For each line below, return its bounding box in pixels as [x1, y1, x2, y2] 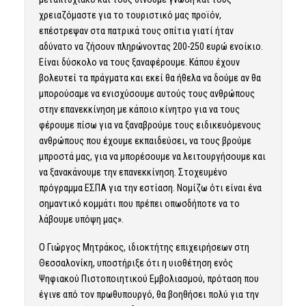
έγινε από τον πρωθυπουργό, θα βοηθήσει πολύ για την [38, 289, 259, 301]
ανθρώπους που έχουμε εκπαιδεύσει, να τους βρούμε [38, 135, 251, 147]
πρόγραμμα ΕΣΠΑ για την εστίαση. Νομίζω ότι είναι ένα [38, 182, 262, 194]
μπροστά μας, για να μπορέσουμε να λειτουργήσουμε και [38, 151, 266, 163]
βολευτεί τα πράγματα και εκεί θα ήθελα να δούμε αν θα [38, 72, 261, 84]
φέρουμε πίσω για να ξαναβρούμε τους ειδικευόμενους [38, 120, 261, 131]
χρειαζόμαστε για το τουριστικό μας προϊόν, [38, 10, 221, 21]
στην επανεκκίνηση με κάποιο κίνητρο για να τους [38, 104, 240, 115]
